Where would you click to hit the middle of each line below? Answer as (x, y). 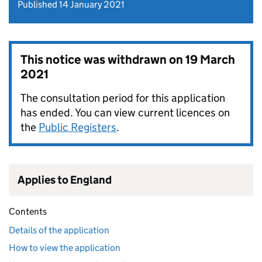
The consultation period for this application (123, 98)
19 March (210, 60)
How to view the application (65, 248)
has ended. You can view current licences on (125, 113)
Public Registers (77, 127)
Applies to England (65, 180)
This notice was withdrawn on (103, 60)
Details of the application (59, 230)
